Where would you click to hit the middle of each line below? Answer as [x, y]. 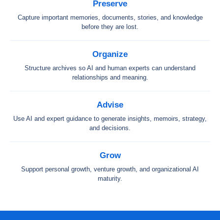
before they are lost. [110, 27]
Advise [110, 105]
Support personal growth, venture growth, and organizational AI [110, 169]
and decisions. [110, 128]
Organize [110, 54]
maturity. [110, 179]
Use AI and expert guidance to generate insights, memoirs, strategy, [110, 119]
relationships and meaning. [110, 77]
